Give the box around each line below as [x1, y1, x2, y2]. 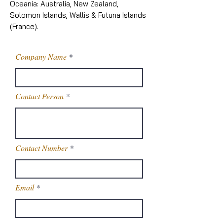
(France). [10, 22, 38, 31]
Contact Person [15, 91, 64, 101]
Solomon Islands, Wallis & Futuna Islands [10, 10, 146, 20]
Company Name [15, 51, 67, 62]
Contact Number [15, 143, 68, 153]
